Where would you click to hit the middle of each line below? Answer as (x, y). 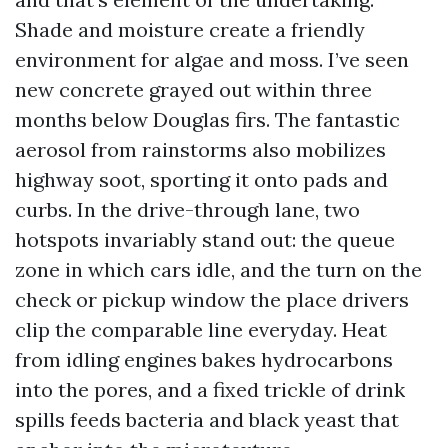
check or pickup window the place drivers (212, 299)
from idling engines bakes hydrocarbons (204, 359)
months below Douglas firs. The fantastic (207, 119)
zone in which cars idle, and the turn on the (218, 269)
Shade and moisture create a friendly (190, 29)
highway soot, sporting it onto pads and (201, 179)
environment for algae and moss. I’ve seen (212, 59)
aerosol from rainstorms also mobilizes (200, 149)
